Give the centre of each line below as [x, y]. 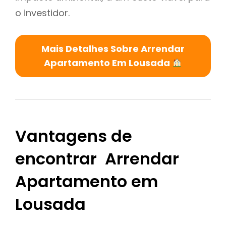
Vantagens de [74, 136]
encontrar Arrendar [97, 159]
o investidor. [42, 13]
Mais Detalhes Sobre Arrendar [113, 48]
